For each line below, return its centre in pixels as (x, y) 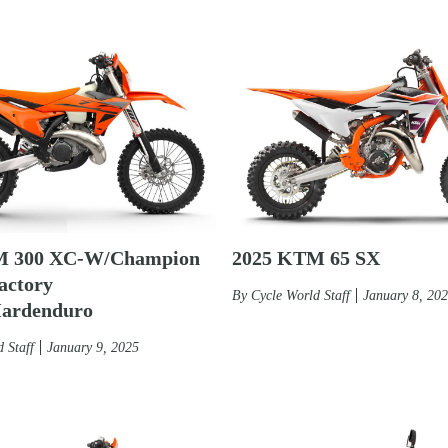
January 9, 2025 (93, 347)
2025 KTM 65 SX (306, 257)
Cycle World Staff (300, 295)
